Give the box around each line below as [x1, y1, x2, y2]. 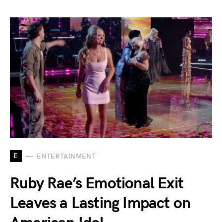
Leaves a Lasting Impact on [10, 194, 191, 214]
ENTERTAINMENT [37, 152, 96, 161]
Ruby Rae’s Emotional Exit [10, 174, 184, 194]
